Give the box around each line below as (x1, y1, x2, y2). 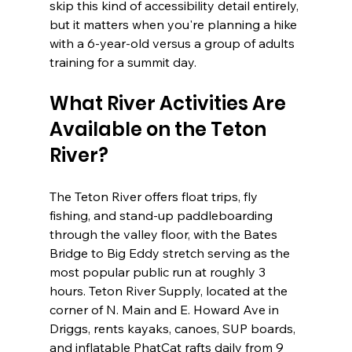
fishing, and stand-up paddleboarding (49, 207, 276, 224)
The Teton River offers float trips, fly (49, 189, 261, 205)
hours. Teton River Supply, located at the (49, 283, 291, 299)
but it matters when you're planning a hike (49, 16, 300, 33)
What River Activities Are (49, 90, 290, 117)
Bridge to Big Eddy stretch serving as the (49, 245, 293, 262)
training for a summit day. (49, 54, 196, 71)
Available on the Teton (49, 116, 270, 143)
